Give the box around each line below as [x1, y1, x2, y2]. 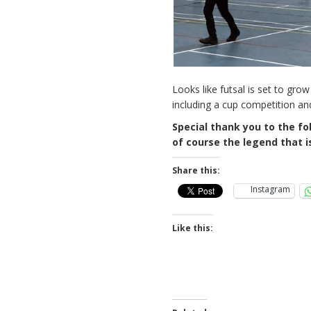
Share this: [172, 165, 221, 176]
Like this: [172, 222, 214, 234]
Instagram [251, 183, 291, 195]
